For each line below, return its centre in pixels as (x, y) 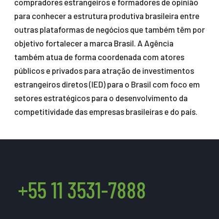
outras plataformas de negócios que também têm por (109, 30)
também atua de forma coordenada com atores (99, 57)
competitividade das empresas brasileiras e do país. (106, 112)
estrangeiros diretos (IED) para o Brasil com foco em (107, 84)
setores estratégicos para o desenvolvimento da (101, 98)
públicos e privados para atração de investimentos (104, 71)
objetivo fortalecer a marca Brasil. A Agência (94, 43)
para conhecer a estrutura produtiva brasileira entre (107, 16)
